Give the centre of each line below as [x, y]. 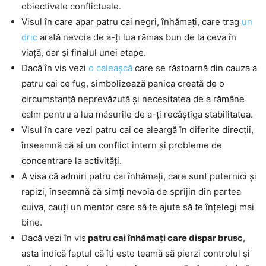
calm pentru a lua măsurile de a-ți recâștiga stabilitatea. [137, 115]
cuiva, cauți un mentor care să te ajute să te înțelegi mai [138, 207]
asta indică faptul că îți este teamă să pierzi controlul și [136, 254]
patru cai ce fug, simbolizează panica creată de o [123, 84]
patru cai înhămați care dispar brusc [164, 238]
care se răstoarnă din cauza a [195, 68]
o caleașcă [110, 68]
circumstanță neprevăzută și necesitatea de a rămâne [133, 99]
